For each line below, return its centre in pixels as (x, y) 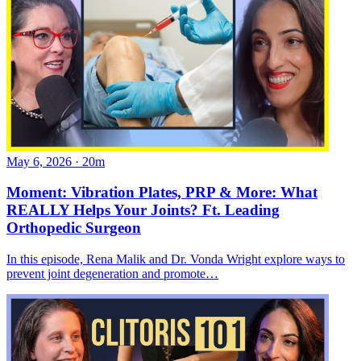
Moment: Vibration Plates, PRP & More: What (162, 193)
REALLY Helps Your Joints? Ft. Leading (143, 210)
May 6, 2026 (39, 161)
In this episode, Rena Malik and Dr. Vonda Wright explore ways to (176, 259)
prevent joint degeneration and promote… (112, 274)
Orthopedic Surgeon (74, 228)
